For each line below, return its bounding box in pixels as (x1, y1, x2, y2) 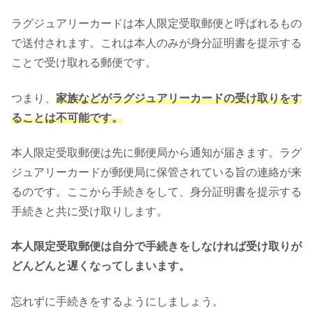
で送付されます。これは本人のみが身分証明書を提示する (11, 37, 302, 50)
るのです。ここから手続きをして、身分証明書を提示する (11, 185, 302, 198)
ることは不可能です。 (11, 111, 123, 124)
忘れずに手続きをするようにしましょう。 (11, 295, 224, 307)
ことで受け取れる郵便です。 (11, 57, 156, 69)
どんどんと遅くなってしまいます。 (11, 260, 190, 272)
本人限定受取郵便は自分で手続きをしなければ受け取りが (11, 240, 302, 253)
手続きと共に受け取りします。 (11, 205, 168, 217)
